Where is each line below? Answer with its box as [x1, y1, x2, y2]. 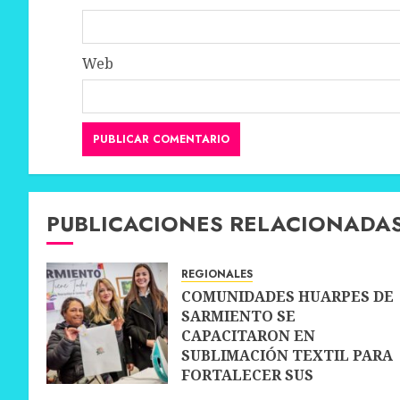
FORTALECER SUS [181, 365, 313, 386]
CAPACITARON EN [181, 326, 315, 346]
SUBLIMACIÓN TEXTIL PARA [181, 346, 393, 366]
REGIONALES [181, 266, 253, 283]
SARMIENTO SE [181, 306, 296, 327]
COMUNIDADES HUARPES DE [181, 287, 394, 307]
